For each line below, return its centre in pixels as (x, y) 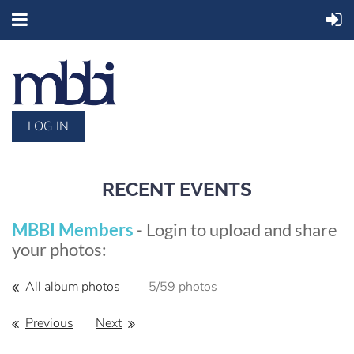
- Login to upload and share (235, 229)
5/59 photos (183, 286)
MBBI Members (73, 229)
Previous (49, 323)
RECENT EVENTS (177, 189)
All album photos (73, 286)
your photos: (61, 249)
